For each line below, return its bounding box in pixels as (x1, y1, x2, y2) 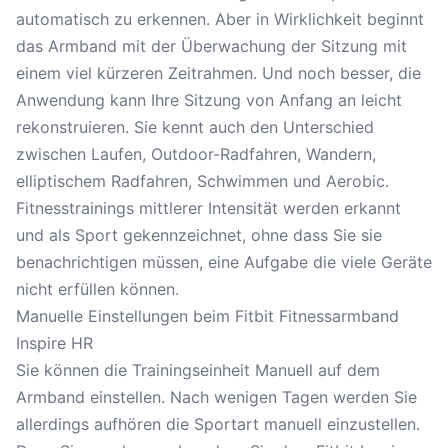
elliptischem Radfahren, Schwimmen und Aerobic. (16, 171, 389, 191)
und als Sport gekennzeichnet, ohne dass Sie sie (16, 225, 382, 245)
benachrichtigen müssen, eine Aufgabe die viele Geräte (16, 252, 432, 272)
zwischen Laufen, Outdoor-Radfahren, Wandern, (16, 144, 376, 164)
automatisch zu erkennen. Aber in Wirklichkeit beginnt (16, 9, 424, 29)
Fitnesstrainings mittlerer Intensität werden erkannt (16, 198, 401, 218)
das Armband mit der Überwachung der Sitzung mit (16, 36, 407, 56)
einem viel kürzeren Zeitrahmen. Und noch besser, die (16, 63, 421, 83)
